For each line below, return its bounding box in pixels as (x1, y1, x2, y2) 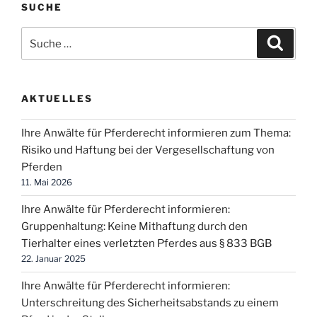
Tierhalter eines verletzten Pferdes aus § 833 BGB (21, 237, 272, 250)
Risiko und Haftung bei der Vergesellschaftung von (21, 144, 275, 157)
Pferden (21, 161, 62, 174)
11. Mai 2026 (21, 177, 72, 188)
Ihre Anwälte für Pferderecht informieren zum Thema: (21, 127, 291, 140)
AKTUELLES (21, 93, 93, 105)
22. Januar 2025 (21, 253, 86, 265)
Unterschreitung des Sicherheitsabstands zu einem (21, 296, 279, 310)
